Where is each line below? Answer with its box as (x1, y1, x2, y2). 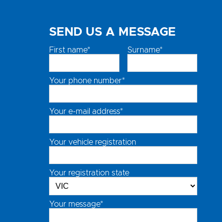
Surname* (127, 46, 163, 54)
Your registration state (49, 169, 129, 177)
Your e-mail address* (49, 108, 123, 115)
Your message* (49, 200, 103, 208)
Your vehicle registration (49, 138, 136, 146)
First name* (49, 46, 90, 54)
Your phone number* (49, 77, 125, 85)
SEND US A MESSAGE (49, 26, 176, 38)
